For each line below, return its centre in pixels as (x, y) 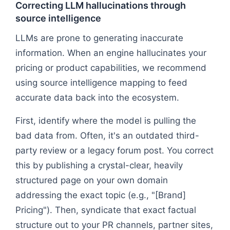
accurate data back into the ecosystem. (97, 97)
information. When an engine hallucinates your (111, 53)
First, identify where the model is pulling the (106, 120)
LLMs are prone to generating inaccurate (99, 38)
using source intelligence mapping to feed (101, 82)
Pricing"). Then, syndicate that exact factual (106, 210)
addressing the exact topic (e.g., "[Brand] (101, 195)
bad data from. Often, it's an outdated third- (107, 135)
